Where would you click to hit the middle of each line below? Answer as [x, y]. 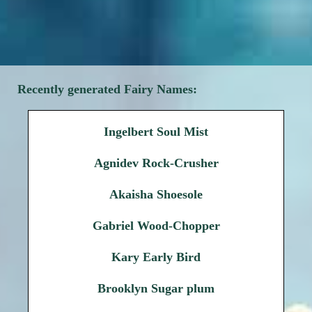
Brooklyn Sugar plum [156, 288]
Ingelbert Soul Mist [156, 132]
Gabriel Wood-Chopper [156, 226]
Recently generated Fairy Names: [107, 89]
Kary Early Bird [156, 257]
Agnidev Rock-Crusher [156, 163]
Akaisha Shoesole [156, 194]
